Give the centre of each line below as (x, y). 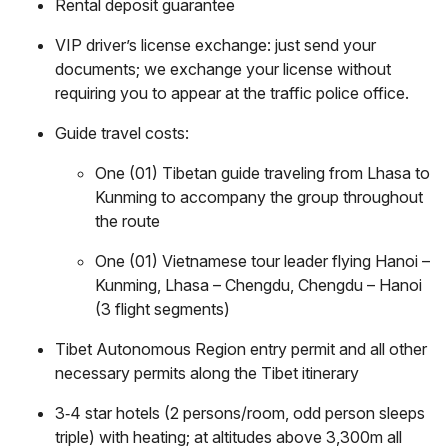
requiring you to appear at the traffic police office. (232, 92)
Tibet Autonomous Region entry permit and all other (241, 348)
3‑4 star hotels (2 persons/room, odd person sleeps (240, 412)
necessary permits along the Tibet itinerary (207, 372)
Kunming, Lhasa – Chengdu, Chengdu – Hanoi (258, 284)
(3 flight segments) (162, 308)
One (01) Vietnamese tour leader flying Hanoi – (262, 260)
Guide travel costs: (122, 132)
